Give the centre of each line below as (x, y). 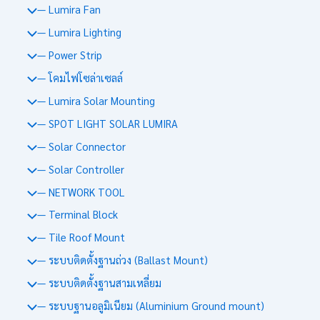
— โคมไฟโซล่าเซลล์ (80, 77)
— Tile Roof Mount (81, 237)
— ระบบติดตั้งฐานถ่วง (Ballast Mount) (122, 260)
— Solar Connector (81, 146)
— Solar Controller (80, 169)
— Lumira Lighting (79, 31)
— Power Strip (69, 54)
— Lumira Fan (69, 9)
